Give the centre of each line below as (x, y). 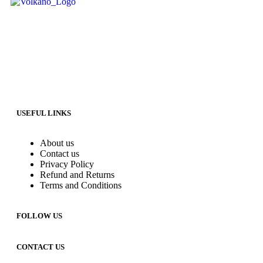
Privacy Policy (67, 164)
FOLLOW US (39, 215)
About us (57, 143)
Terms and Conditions (81, 185)
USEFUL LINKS (44, 113)
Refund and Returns (77, 174)
